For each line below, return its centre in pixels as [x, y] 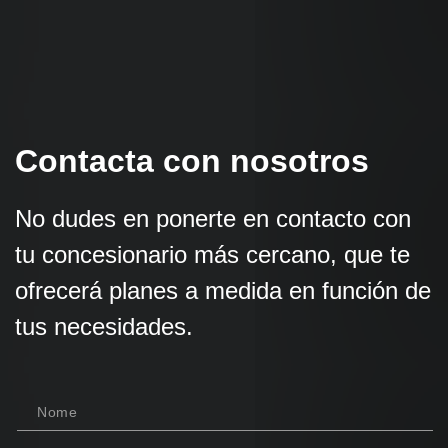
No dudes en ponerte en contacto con [213, 218]
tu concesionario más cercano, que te [212, 254]
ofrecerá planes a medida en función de [223, 290]
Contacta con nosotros [192, 161]
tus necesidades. [104, 326]
